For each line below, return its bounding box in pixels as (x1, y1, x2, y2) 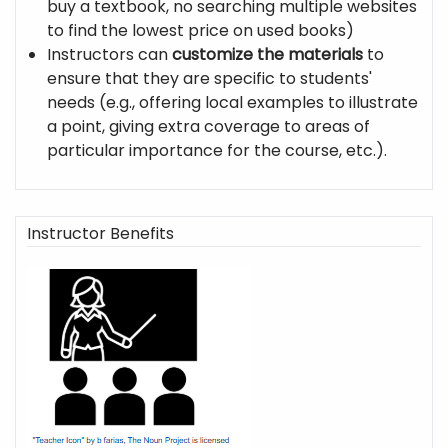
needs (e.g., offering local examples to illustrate (47, 91, 419, 115)
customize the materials (172, 43, 364, 67)
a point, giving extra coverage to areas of (47, 115, 371, 139)
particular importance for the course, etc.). (47, 139, 392, 163)
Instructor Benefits (27, 221, 175, 245)
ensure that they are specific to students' (47, 67, 373, 91)
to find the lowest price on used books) (47, 19, 359, 43)
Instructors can (47, 43, 173, 67)
